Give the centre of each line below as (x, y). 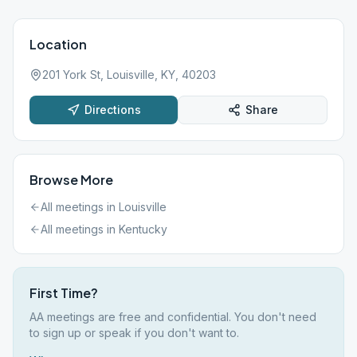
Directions (112, 110)
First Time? (64, 293)
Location (58, 44)
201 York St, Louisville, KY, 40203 (129, 75)
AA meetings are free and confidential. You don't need (173, 317)
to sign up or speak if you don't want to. (134, 333)
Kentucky (143, 229)
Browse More (71, 180)
